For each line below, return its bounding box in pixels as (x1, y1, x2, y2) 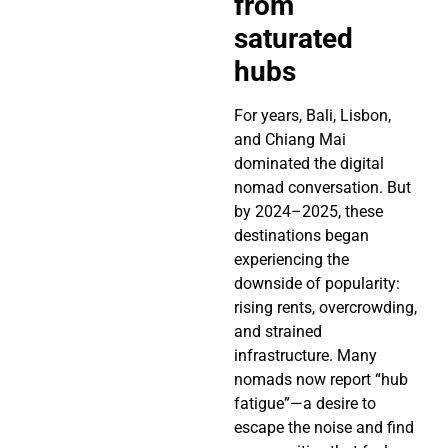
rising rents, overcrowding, (234, 298, 417, 318)
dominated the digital (234, 154, 384, 174)
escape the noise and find (234, 418, 414, 438)
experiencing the (234, 250, 349, 270)
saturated (234, 22, 353, 56)
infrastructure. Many (234, 346, 377, 366)
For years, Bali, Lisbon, (234, 106, 391, 126)
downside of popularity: (234, 274, 400, 294)
